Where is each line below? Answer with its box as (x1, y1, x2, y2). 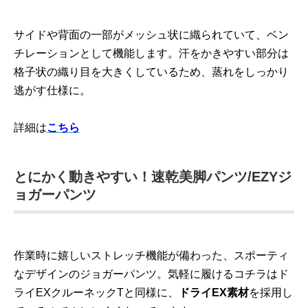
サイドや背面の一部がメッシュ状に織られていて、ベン (14, 29, 289, 41)
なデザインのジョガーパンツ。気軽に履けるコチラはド (14, 268, 289, 280)
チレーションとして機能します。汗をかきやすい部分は (14, 47, 289, 59)
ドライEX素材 (179, 287, 249, 298)
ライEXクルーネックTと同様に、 (14, 287, 179, 298)
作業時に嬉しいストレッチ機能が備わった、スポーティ (14, 250, 289, 261)
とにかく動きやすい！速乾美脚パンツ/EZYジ (14, 169, 291, 184)
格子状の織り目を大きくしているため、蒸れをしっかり (14, 66, 289, 78)
